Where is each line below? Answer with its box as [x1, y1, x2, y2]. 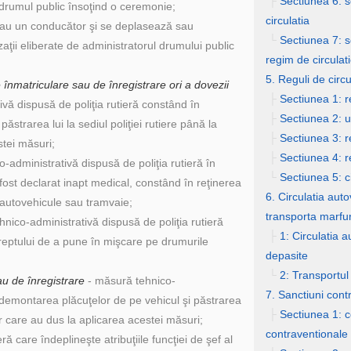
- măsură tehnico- [85, 274, 175, 287]
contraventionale [265, 327, 348, 340]
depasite [265, 249, 308, 262]
